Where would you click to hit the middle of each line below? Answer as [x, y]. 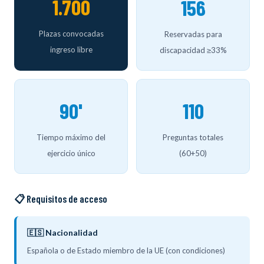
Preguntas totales [193, 137]
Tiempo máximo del [71, 137]
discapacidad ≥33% [193, 50]
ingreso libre [71, 49]
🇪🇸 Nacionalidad [62, 232]
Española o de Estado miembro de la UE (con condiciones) [126, 250]
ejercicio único [71, 153]
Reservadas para [193, 34]
